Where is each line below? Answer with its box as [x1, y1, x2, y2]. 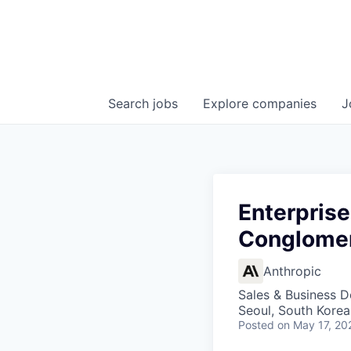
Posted [238, 318, 274, 331]
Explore [203, 96, 252, 111]
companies [252, 96, 317, 111]
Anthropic [263, 263, 321, 279]
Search [108, 96, 153, 111]
